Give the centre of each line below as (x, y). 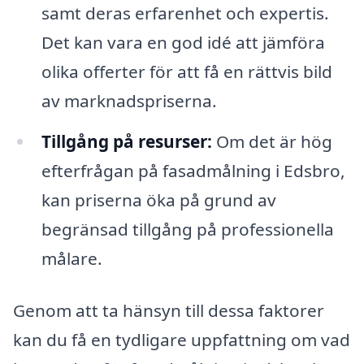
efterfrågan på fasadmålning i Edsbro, (193, 171)
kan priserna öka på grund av (158, 200)
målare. (71, 259)
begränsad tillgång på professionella (187, 230)
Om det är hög (272, 142)
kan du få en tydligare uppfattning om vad (182, 339)
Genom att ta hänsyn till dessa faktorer (169, 310)
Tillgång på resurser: (126, 142)
